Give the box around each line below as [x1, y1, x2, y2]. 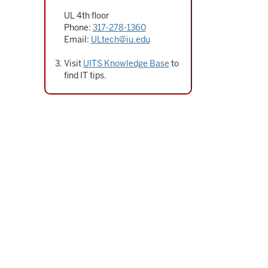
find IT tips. [63, 70, 106, 81]
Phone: [63, 22, 93, 33]
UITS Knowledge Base [83, 58, 169, 69]
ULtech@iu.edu [90, 34, 150, 45]
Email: [63, 34, 91, 45]
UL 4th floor [63, 10, 109, 21]
